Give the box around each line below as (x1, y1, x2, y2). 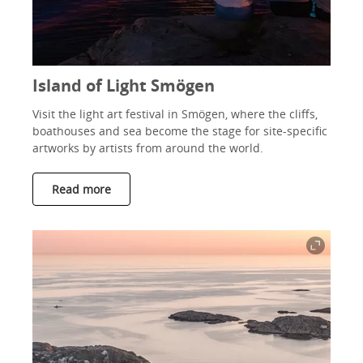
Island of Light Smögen (32, 75, 215, 96)
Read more (52, 181, 111, 197)
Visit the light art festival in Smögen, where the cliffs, (32, 106, 318, 122)
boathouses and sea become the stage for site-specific (32, 123, 327, 139)
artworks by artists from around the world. (32, 140, 263, 156)
